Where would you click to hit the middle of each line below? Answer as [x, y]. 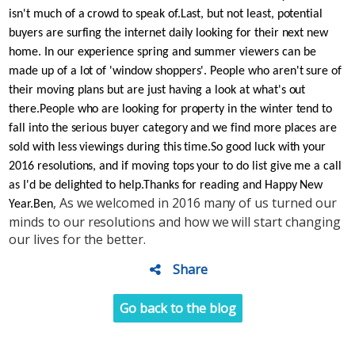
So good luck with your [269, 147]
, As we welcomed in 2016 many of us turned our [195, 202]
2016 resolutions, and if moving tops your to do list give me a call [175, 166]
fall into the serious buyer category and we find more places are [173, 128]
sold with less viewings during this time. [110, 147]
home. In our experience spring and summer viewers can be [162, 52]
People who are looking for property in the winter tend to [186, 109]
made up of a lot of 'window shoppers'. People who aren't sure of [176, 71]
